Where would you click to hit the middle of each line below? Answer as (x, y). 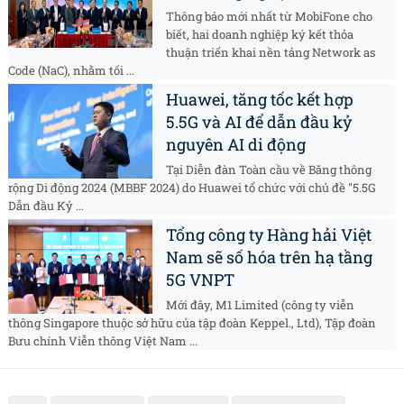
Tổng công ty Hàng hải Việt (269, 235)
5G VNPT (200, 280)
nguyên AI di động (236, 145)
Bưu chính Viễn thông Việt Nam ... (103, 341)
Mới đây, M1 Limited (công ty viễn (260, 305)
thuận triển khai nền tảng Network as (271, 53)
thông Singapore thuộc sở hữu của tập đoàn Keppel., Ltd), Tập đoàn (192, 323)
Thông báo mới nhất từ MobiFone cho (269, 17)
